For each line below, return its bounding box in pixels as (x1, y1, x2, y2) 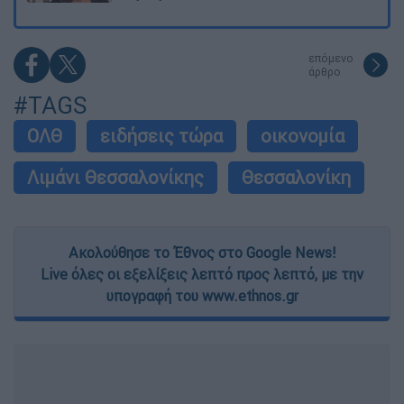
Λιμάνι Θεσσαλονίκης (27, 165, 204, 188)
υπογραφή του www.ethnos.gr (106, 286, 298, 305)
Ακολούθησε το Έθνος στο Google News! (69, 243, 335, 262)
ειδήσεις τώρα (100, 124, 223, 147)
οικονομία (261, 124, 344, 147)
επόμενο (308, 50, 353, 65)
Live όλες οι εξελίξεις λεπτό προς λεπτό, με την (41, 264, 363, 283)
